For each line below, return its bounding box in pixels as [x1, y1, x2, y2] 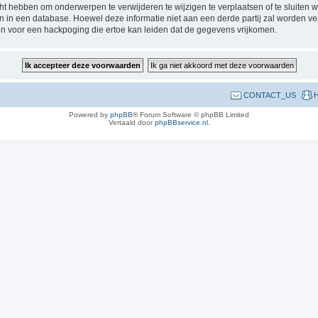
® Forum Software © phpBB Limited [133, 111, 249, 119]
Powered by [69, 111, 110, 119]
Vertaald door [108, 119, 155, 126]
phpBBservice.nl [154, 119, 208, 126]
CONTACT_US [243, 91, 296, 99]
